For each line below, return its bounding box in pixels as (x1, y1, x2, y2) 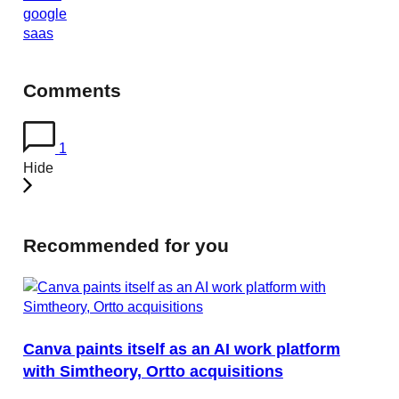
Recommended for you (22, 235, 229, 256)
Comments (22, 79, 121, 101)
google (22, 4, 67, 21)
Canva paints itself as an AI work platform (22, 338, 340, 358)
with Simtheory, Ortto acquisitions (22, 361, 283, 380)
